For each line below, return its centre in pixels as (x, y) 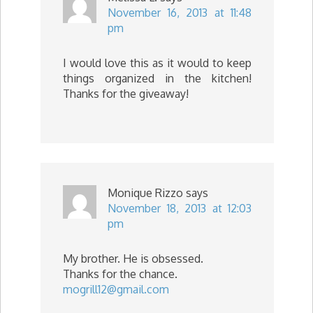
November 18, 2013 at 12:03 (180, 208)
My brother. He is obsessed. (133, 258)
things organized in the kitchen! (157, 78)
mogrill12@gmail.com (116, 289)
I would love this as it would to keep (157, 63)
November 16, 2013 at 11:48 (180, 12)
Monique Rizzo (145, 192)
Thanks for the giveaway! (126, 93)
